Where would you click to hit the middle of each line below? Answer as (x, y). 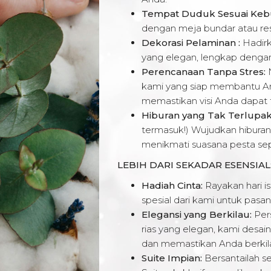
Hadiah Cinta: (172, 185)
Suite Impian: (172, 258)
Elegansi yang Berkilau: (198, 214)
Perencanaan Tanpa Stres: (204, 71)
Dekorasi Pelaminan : (191, 42)
